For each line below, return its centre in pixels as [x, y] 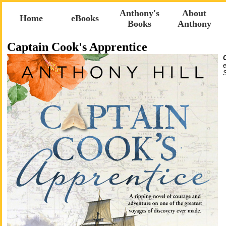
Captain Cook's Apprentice [77, 47]
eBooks [85, 18]
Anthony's [139, 13]
